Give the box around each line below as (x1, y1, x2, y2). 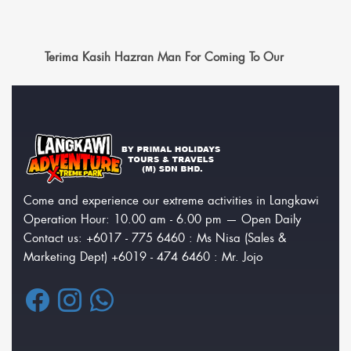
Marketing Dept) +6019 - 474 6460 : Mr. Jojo (24, 248, 262, 265)
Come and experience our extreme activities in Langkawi (24, 192, 319, 208)
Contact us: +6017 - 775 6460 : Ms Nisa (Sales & (24, 230, 286, 246)
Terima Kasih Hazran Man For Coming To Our (44, 49, 284, 65)
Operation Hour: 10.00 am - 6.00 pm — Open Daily (24, 211, 301, 227)
